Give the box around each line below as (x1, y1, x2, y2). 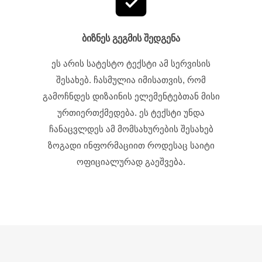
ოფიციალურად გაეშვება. (77, 157, 185, 167)
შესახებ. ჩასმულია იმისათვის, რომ (56, 75, 206, 85)
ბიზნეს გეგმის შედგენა (82, 33, 180, 44)
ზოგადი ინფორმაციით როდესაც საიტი (47, 140, 215, 150)
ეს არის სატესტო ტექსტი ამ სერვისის (51, 58, 211, 68)
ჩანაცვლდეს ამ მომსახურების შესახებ (49, 124, 213, 134)
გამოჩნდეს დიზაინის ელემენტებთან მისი (42, 91, 220, 101)
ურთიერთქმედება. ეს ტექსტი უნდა (57, 108, 205, 118)
